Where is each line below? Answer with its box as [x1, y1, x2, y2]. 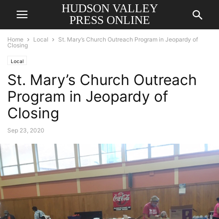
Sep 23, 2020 [7, 127, 44, 134]
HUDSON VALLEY [61, 2, 158, 15]
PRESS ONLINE [69, 14, 150, 26]
